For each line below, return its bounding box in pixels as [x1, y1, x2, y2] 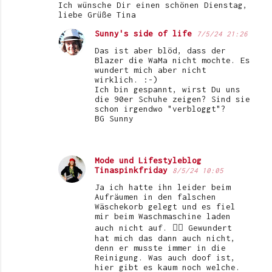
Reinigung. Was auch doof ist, [95, 253, 236, 263]
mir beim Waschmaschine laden [95, 211, 231, 222]
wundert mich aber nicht [95, 65, 206, 75]
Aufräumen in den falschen [95, 192, 216, 202]
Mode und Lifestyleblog [95, 155, 202, 166]
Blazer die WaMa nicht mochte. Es [95, 55, 250, 66]
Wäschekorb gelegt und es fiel [95, 202, 236, 212]
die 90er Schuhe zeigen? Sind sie [95, 94, 250, 104]
